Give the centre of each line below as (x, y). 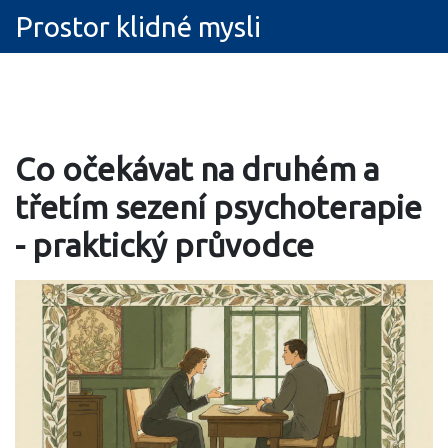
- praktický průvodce (164, 245)
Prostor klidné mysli (138, 26)
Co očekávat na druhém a (197, 169)
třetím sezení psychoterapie (218, 207)
